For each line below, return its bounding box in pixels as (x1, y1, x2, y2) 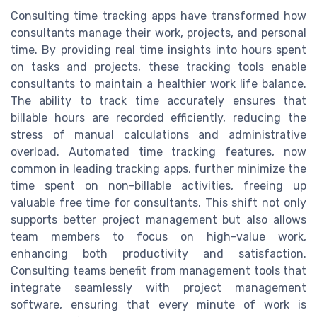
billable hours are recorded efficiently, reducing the (11, 111, 306, 125)
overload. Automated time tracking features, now (11, 145, 306, 159)
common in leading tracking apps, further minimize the (11, 162, 306, 176)
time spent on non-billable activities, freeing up (11, 179, 306, 193)
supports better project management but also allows (11, 213, 306, 227)
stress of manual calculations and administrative (11, 128, 306, 142)
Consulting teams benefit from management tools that (11, 264, 306, 278)
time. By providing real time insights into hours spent (11, 43, 306, 57)
